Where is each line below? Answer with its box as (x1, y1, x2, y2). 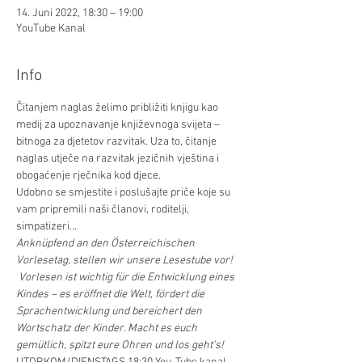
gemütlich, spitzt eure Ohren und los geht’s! (16, 339, 224, 352)
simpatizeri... (16, 220, 77, 234)
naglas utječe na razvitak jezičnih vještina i (16, 152, 221, 166)
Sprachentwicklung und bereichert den (16, 305, 204, 318)
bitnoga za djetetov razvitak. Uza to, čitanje (16, 135, 219, 149)
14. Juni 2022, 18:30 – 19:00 (16, 6, 143, 20)
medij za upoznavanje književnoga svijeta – (16, 118, 222, 132)
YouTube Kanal (16, 22, 86, 36)
